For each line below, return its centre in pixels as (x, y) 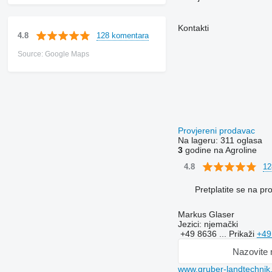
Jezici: (189, 224)
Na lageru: (199, 141)
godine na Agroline (219, 150)
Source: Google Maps (53, 54)
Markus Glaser (206, 215)
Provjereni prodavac (217, 131)
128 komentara (122, 35)
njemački (219, 224)
